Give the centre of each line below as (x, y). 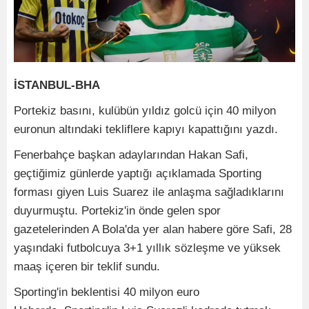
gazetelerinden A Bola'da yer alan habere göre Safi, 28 (153, 229)
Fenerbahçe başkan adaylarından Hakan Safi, (131, 154)
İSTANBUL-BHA (57, 85)
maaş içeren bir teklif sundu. (87, 266)
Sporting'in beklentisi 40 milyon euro (107, 292)
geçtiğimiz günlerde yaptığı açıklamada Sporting (138, 173)
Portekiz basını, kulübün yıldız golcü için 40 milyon (145, 110)
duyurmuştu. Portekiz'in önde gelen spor (117, 210)
